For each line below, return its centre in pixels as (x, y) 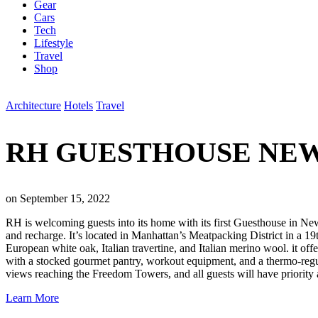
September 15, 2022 (65, 199)
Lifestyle (54, 43)
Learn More (32, 298)
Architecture (33, 105)
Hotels (78, 105)
